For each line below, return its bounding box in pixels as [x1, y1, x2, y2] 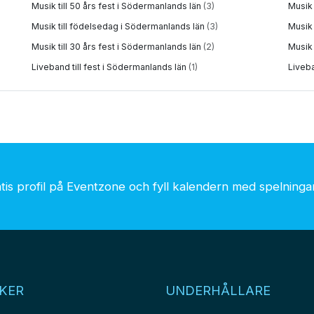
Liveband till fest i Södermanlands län [32, 61, 189, 72]
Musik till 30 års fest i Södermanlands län [32, 41, 203, 52]
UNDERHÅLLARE [165, 282, 271, 299]
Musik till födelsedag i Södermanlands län [32, 20, 207, 32]
